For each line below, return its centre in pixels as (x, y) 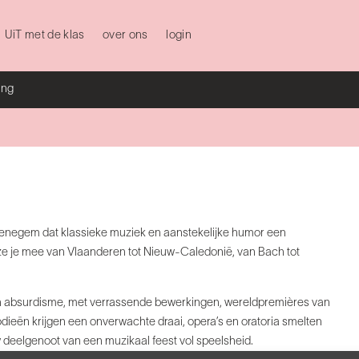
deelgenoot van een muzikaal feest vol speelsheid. (128, 342)
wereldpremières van (277, 304)
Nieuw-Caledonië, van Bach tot (222, 253)
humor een (259, 234)
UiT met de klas (44, 36)
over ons (125, 36)
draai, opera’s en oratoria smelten (240, 323)
